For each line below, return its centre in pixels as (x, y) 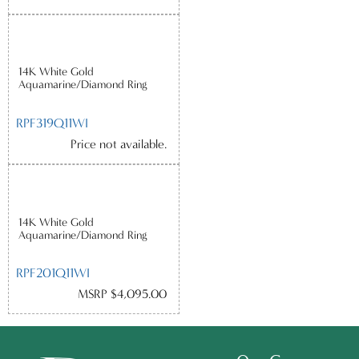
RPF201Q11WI (53, 273)
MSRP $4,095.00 (122, 294)
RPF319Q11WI (52, 123)
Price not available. (119, 145)
